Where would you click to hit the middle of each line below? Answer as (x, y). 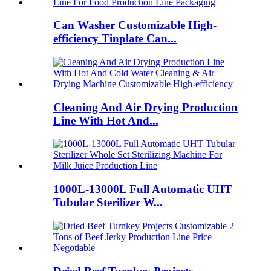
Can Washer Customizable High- (135, 25)
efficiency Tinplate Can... (115, 39)
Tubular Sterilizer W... (108, 203)
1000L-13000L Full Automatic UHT (143, 189)
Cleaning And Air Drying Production (145, 107)
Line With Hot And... (106, 120)
